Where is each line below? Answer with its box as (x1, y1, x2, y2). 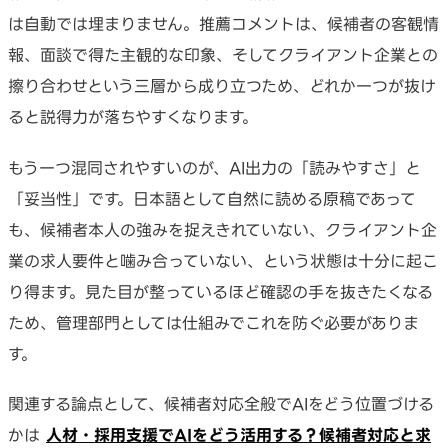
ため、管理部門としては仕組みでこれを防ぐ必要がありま (8, 313, 419, 332)
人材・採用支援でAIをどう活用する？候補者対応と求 (46, 425, 431, 444)
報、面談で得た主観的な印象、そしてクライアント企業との (8, 46, 438, 65)
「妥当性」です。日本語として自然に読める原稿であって (8, 189, 416, 208)
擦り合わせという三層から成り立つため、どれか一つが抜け (8, 77, 436, 96)
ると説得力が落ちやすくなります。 (8, 108, 258, 127)
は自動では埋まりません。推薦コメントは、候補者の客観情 (8, 15, 439, 34)
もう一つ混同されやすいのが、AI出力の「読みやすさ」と (8, 158, 421, 177)
